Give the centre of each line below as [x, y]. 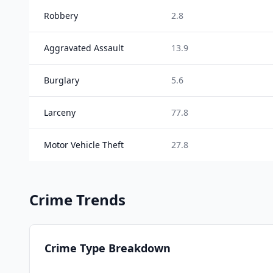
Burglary [62, 80]
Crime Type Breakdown [108, 248]
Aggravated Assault [84, 48]
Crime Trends [77, 200]
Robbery [61, 16]
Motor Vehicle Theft [84, 145]
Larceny [60, 112]
